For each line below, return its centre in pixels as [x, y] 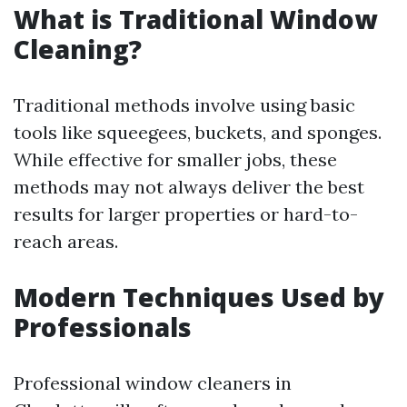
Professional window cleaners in [153, 383]
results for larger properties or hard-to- [186, 214]
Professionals [103, 327]
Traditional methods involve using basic [184, 105]
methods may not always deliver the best [189, 187]
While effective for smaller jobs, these [175, 159]
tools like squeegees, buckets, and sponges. [198, 132]
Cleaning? [78, 49]
